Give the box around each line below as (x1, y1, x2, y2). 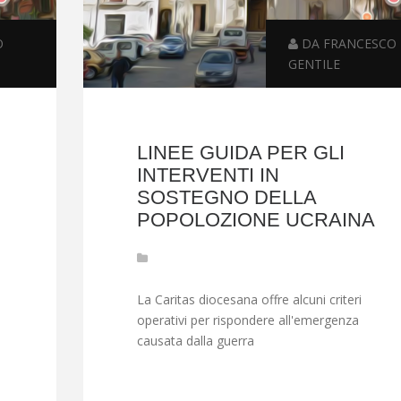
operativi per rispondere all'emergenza (136, 311, 359, 329)
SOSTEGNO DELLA (136, 186, 316, 209)
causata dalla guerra (136, 332, 254, 350)
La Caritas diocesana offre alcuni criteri (136, 291, 362, 309)
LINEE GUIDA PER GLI (136, 141, 345, 165)
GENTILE (288, 55, 341, 73)
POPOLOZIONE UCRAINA (136, 209, 375, 232)
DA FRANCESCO (298, 35, 397, 53)
